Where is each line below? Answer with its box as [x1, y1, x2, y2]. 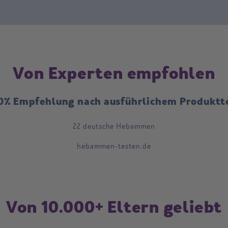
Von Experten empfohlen [13, 64, 215, 83]
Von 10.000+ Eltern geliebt [6, 197, 222, 217]
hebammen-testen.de [77, 142, 151, 151]
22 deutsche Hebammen [72, 122, 156, 131]
